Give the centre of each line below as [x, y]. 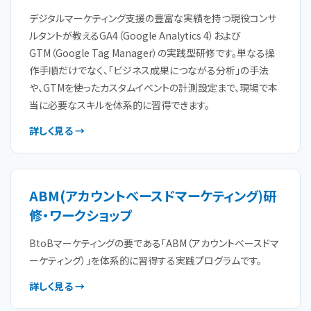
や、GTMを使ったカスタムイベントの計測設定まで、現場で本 [153, 87]
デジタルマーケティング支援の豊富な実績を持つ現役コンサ [153, 18]
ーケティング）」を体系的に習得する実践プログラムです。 [145, 260]
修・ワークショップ [81, 215]
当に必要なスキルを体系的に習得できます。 [119, 105]
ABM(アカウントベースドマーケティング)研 [153, 195]
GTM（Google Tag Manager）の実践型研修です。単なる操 [152, 53]
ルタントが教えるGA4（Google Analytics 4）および [135, 35]
